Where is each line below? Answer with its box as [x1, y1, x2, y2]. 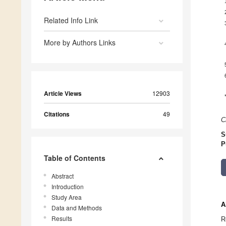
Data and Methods [51, 203, 102, 212]
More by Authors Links [44, 37, 116, 48]
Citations [44, 109, 70, 119]
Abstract [51, 172, 74, 181]
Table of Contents [44, 153, 105, 163]
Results [51, 214, 72, 223]
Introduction [51, 182, 84, 191]
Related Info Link [44, 15, 98, 26]
